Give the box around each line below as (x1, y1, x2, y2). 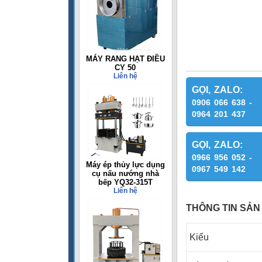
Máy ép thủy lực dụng (85, 160, 165, 169)
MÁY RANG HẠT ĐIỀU (85, 54, 165, 63)
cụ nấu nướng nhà (91, 169, 159, 178)
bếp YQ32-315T (98, 178, 153, 187)
